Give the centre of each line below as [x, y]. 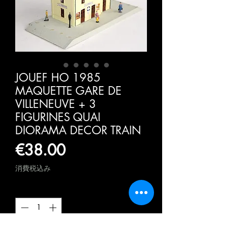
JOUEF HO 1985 [58, 78]
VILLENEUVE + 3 [56, 104]
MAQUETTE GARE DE [68, 91]
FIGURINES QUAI [58, 117]
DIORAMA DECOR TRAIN [78, 130]
